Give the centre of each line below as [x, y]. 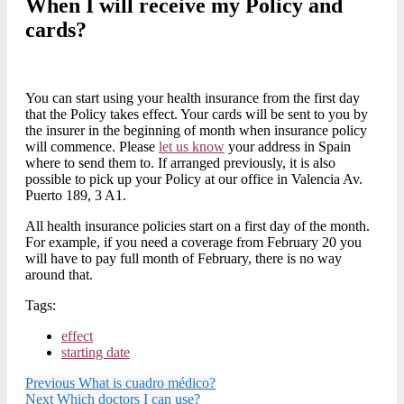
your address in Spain [288, 147]
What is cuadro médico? [147, 383]
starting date [96, 353]
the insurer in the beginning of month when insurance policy [196, 131]
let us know [192, 147]
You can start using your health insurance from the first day [193, 98]
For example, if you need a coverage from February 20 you [193, 243]
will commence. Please [92, 147]
